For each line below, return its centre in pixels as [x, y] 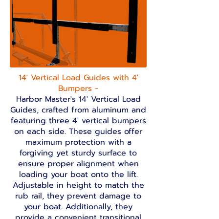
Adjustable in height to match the [78, 185]
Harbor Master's [47, 99]
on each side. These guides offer [78, 131]
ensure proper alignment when [78, 164]
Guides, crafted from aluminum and [78, 110]
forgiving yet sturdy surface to [78, 153]
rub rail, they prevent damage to [78, 196]
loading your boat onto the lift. [78, 175]
